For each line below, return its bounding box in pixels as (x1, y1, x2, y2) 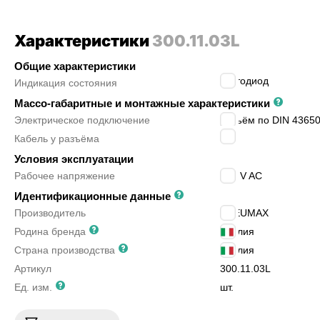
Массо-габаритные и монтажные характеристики (14, 97, 273, 109)
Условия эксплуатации (14, 153, 134, 165)
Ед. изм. (14, 281, 52, 293)
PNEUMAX (220, 207, 269, 219)
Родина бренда (14, 226, 86, 237)
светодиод (220, 75, 269, 86)
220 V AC (220, 170, 262, 181)
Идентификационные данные (14, 190, 174, 202)
